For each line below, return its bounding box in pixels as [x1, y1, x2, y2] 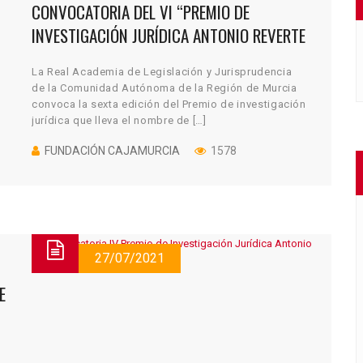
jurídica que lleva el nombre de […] [32, 113, 207, 126]
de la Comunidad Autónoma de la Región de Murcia [32, 81, 297, 94]
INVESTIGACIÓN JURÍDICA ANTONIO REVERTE [32, 23, 305, 48]
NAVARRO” [32, 46, 95, 71]
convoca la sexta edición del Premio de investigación [32, 97, 306, 110]
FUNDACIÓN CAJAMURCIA [45, 143, 180, 157]
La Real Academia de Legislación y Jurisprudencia [32, 65, 293, 78]
